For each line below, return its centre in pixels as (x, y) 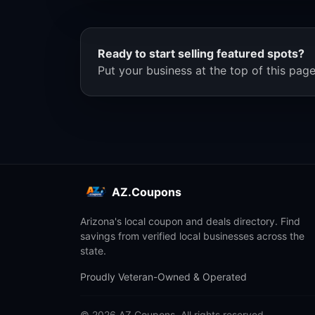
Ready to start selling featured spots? (201, 54)
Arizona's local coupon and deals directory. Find (190, 221)
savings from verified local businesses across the (192, 236)
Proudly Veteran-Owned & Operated (163, 277)
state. (93, 251)
